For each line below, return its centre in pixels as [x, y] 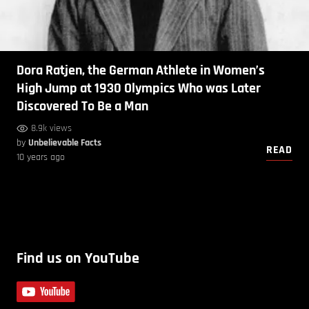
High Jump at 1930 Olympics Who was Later [139, 89]
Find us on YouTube [78, 259]
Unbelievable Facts [65, 143]
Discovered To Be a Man [82, 107]
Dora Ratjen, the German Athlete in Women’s [141, 71]
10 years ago [41, 158]
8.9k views [51, 129]
